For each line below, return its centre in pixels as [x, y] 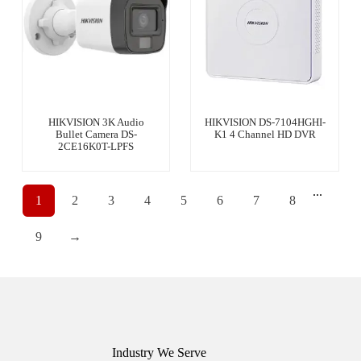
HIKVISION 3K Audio [96, 122]
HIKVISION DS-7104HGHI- [265, 122]
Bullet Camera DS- [96, 135]
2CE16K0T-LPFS [96, 147]
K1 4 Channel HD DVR [265, 135]
